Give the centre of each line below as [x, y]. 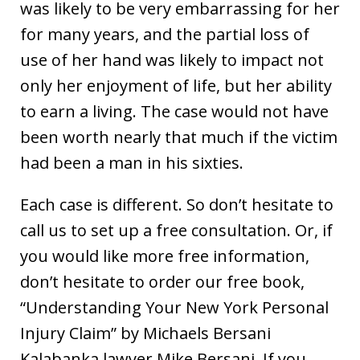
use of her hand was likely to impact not [172, 59]
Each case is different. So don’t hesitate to [177, 204]
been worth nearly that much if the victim [179, 137]
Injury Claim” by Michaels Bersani [145, 333]
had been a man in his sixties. [132, 162]
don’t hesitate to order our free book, [162, 281]
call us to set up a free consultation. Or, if [176, 230]
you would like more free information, [165, 256]
